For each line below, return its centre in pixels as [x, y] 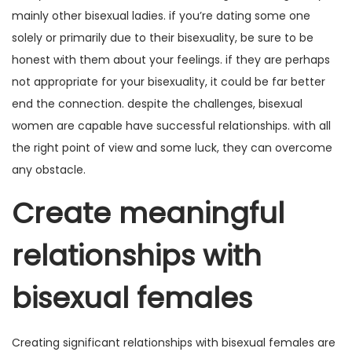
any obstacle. [49, 170]
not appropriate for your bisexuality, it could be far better [169, 82]
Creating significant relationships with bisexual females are [174, 343]
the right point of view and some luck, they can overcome [172, 148]
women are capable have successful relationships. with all [171, 126]
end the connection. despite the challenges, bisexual [157, 104]
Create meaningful [148, 213]
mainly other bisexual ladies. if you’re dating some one [161, 16]
